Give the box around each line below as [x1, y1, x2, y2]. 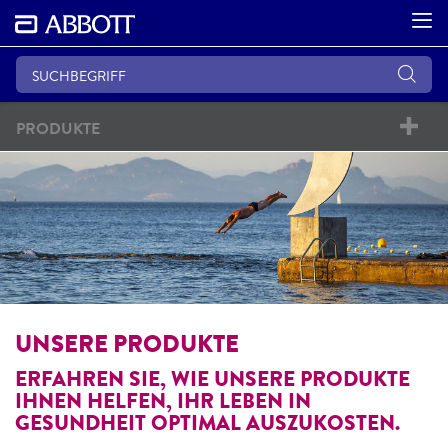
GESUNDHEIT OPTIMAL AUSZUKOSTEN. [15, 407, 400, 438]
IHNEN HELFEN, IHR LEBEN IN [15, 385, 311, 416]
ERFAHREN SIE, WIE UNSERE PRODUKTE [15, 363, 410, 394]
